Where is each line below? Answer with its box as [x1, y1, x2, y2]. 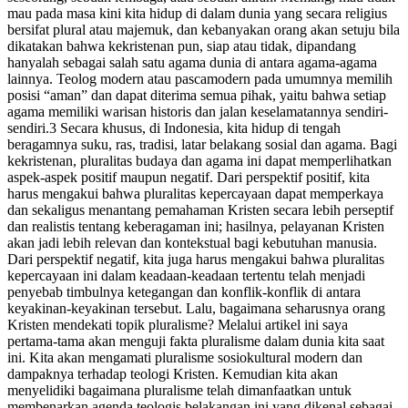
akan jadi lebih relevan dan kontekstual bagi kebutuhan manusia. [7, 235, 377, 251]
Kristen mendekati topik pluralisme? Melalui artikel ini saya [7, 317, 348, 333]
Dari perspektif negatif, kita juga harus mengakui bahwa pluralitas [7, 251, 384, 268]
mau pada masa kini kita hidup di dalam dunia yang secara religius [7, 5, 387, 22]
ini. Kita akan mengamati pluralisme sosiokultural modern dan [7, 350, 362, 366]
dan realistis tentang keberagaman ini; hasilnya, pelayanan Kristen [7, 219, 384, 235]
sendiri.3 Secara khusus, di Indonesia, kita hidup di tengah [7, 120, 341, 137]
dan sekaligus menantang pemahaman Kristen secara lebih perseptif [7, 202, 393, 219]
